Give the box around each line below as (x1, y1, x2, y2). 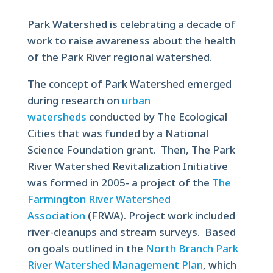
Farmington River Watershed (27, 192, 171, 206)
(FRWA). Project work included (87, 208, 235, 222)
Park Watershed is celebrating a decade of (27, 17, 236, 31)
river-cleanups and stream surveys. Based (27, 225, 236, 239)
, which (202, 258, 236, 272)
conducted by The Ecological (88, 110, 227, 124)
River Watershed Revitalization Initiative (27, 159, 228, 173)
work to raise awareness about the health (27, 34, 236, 48)
